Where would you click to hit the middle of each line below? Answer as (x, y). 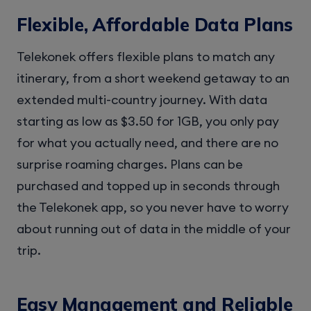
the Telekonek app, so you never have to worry (153, 208)
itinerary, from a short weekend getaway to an (153, 78)
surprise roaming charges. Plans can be (130, 165)
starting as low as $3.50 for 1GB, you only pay (148, 121)
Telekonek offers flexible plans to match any (146, 57)
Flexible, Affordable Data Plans (155, 24)
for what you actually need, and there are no (148, 143)
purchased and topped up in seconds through (148, 186)
